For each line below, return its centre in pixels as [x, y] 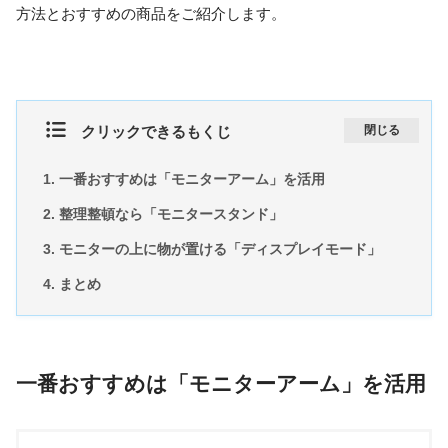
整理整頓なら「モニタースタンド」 [170, 213]
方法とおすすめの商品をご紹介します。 [151, 14]
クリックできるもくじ [155, 131]
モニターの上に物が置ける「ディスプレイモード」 [219, 248]
